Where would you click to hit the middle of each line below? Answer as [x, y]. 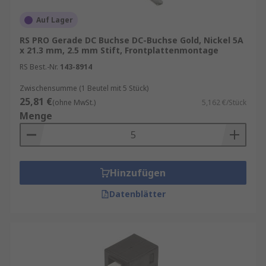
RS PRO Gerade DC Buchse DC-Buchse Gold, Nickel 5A [132, 40]
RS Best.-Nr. [39, 67]
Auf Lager [55, 20]
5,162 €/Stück [224, 102]
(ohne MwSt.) [74, 102]
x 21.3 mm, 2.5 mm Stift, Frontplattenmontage [119, 50]
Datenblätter [137, 194]
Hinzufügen [138, 173]
